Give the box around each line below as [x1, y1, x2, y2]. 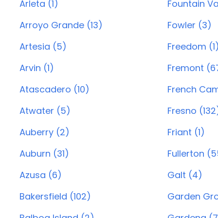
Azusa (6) [19, 169, 62, 181]
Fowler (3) [167, 19, 212, 31]
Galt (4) [167, 169, 202, 181]
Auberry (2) [19, 126, 70, 138]
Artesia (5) [19, 40, 67, 53]
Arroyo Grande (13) [19, 19, 103, 31]
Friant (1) [167, 126, 205, 138]
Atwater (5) [19, 105, 71, 117]
